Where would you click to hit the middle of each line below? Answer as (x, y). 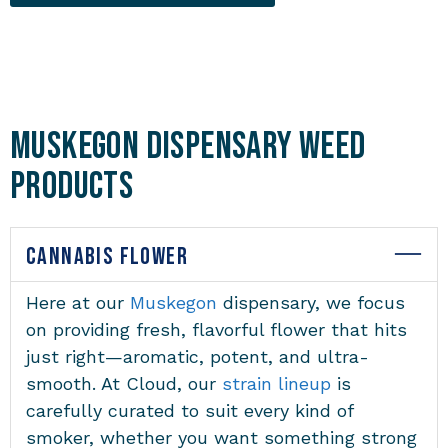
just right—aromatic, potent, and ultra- (197, 357)
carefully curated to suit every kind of (189, 411)
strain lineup (276, 384)
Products (72, 187)
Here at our (78, 303)
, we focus (360, 303)
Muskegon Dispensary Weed (188, 147)
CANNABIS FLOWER (107, 257)
